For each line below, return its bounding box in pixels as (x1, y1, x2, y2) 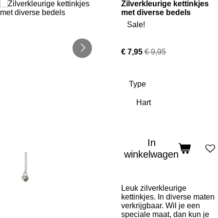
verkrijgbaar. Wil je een (121, 201, 200, 210)
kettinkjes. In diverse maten (121, 193, 215, 201)
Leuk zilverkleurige (121, 184, 186, 192)
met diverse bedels (121, 8, 191, 17)
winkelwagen (124, 149, 179, 160)
